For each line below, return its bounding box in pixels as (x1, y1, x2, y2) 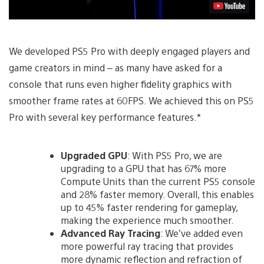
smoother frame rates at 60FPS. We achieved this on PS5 (9, 94, 254, 107)
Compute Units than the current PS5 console (61, 174, 255, 187)
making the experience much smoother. (61, 213, 234, 226)
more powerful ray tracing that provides (61, 239, 233, 252)
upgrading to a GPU (61, 161, 144, 174)
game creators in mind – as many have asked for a (9, 61, 222, 74)
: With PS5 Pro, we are (127, 148, 222, 161)
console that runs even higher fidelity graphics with (9, 77, 232, 90)
